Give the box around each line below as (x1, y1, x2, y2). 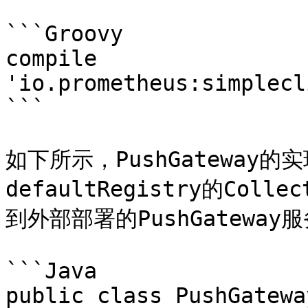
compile (5, 46, 97, 71)
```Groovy (5, 21, 123, 46)
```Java (5, 258, 97, 283)
